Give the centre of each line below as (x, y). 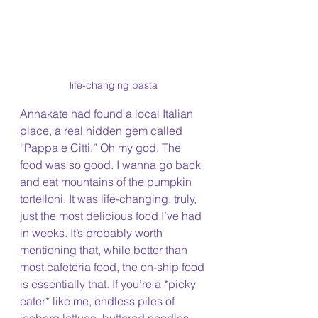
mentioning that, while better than (105, 250)
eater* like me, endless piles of (99, 301)
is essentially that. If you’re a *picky (109, 284)
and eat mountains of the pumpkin (107, 182)
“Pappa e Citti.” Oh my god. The (102, 148)
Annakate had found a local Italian (108, 114)
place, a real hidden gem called (103, 131)
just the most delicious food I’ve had (112, 216)
